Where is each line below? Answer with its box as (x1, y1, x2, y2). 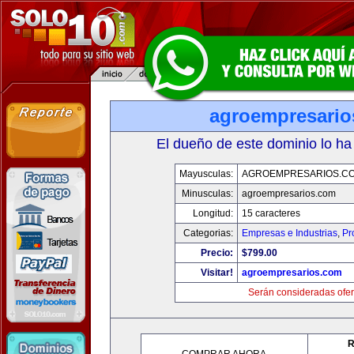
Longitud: (192, 208, 233, 219)
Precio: (200, 247, 233, 258)
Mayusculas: (179, 168, 233, 179)
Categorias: (183, 228, 233, 239)
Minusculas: (181, 188, 233, 199)
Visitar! (200, 267, 233, 278)
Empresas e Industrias (241, 228, 337, 239)
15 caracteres (241, 208, 300, 219)
